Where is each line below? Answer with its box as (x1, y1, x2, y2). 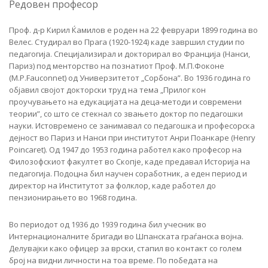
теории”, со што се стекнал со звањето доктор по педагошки (9, 108, 243, 120)
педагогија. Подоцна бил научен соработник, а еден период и (9, 168, 247, 179)
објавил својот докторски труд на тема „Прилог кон (9, 84, 206, 96)
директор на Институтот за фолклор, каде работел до (9, 180, 216, 191)
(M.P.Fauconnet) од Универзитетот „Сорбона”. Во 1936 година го (9, 72, 251, 84)
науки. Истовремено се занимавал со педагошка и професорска (9, 120, 255, 132)
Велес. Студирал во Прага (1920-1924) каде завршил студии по (9, 36, 245, 48)
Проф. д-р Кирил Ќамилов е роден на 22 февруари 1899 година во (9, 25, 258, 36)
